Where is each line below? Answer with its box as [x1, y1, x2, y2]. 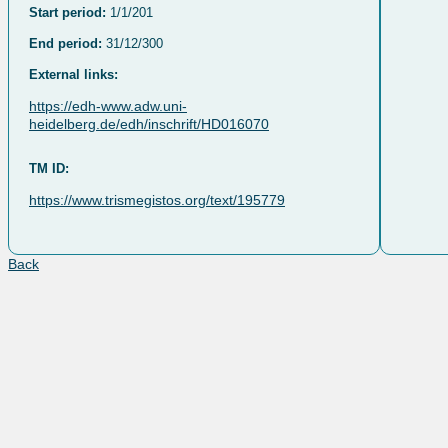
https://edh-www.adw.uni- [29, 97, 187, 114]
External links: [29, 66, 118, 82]
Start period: [29, 4, 106, 20]
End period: [29, 35, 102, 51]
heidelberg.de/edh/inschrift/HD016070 [29, 115, 269, 132]
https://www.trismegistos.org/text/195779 [29, 191, 285, 208]
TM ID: [29, 160, 69, 176]
